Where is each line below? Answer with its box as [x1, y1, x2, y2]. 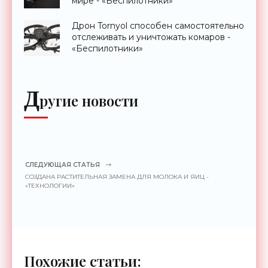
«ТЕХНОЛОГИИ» [25, 181, 75, 190]
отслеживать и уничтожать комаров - [72, 31, 230, 42]
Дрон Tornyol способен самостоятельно [72, 20, 244, 31]
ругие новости [39, 90, 138, 110]
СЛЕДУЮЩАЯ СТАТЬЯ [25, 160, 100, 169]
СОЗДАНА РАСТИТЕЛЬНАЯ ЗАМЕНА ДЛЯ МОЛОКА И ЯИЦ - [25, 172, 209, 181]
